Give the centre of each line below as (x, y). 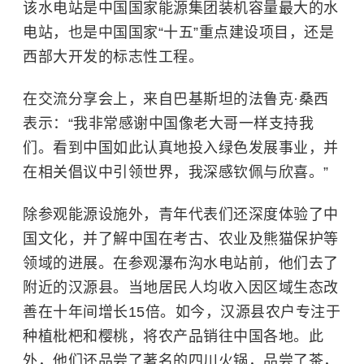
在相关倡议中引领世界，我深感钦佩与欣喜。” (176, 172)
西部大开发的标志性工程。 (113, 57)
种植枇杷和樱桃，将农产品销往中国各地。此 (173, 336)
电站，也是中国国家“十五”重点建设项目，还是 (178, 32)
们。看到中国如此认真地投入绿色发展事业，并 (181, 148)
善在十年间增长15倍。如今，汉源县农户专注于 (182, 312)
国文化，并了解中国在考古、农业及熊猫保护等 (181, 239)
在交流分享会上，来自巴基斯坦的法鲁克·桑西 (176, 99)
